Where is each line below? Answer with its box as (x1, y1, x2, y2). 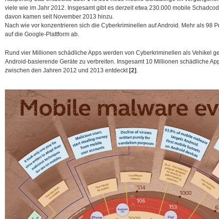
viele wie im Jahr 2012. (5, 4, 67, 11)
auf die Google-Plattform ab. (5, 31, 79, 38)
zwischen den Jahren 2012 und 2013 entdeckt (5, 67, 129, 74)
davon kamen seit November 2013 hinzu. (5, 13, 114, 20)
